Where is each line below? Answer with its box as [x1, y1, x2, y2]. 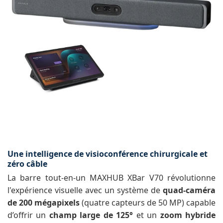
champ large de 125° [49, 210, 133, 221]
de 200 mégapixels [7, 197, 80, 209]
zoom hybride [160, 210, 216, 221]
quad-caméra [163, 185, 216, 196]
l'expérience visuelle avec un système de [7, 185, 163, 196]
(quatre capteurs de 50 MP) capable [80, 197, 216, 209]
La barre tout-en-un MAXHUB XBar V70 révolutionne [7, 172, 216, 184]
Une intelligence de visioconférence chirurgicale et [7, 148, 208, 160]
